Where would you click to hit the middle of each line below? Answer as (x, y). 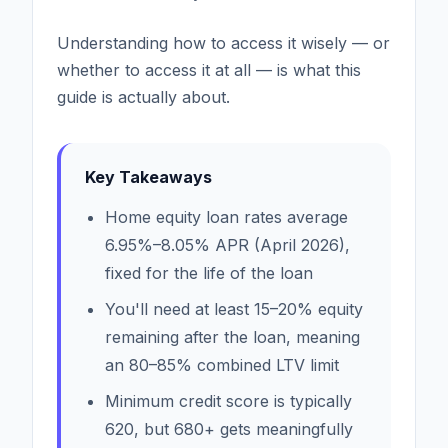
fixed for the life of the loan (209, 272)
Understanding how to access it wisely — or (223, 42)
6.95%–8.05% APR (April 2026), (227, 244)
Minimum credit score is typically (228, 400)
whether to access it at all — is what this (209, 69)
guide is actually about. (143, 96)
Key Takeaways (148, 176)
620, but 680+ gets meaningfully (229, 428)
